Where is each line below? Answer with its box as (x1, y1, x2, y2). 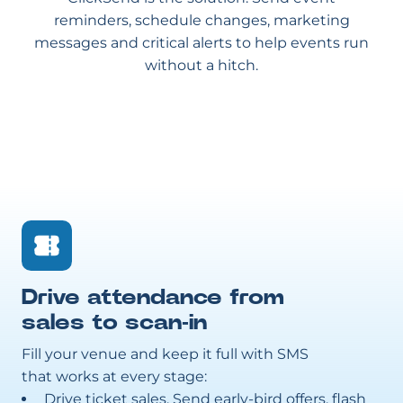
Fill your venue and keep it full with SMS (22, 345, 309, 363)
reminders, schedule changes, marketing (53, 12, 350, 29)
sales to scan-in (22, 312, 207, 334)
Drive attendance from (22, 287, 284, 309)
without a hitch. (145, 57, 258, 74)
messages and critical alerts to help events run (34, 34, 369, 51)
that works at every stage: (22, 368, 207, 385)
